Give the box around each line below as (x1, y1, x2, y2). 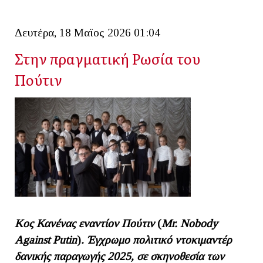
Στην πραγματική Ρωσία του (15, 48, 200, 69)
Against (15, 233, 50, 246)
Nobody (180, 217, 218, 230)
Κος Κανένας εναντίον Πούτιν (15, 217, 157, 230)
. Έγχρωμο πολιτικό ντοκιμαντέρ (81, 233, 232, 246)
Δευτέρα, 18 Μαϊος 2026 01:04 (15, 26, 160, 39)
